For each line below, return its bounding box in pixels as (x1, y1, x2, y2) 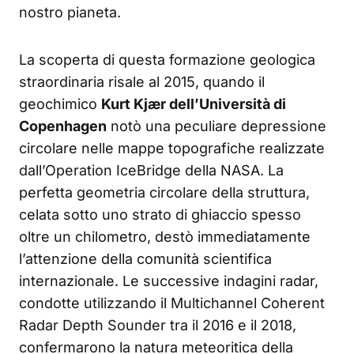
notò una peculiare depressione (107, 118, 326, 135)
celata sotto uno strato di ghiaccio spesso (19, 206, 301, 224)
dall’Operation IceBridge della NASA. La (19, 162, 284, 179)
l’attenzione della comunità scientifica (19, 250, 272, 268)
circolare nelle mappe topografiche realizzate (19, 140, 325, 157)
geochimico (19, 96, 101, 113)
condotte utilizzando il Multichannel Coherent (19, 295, 325, 312)
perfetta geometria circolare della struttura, (19, 184, 310, 201)
